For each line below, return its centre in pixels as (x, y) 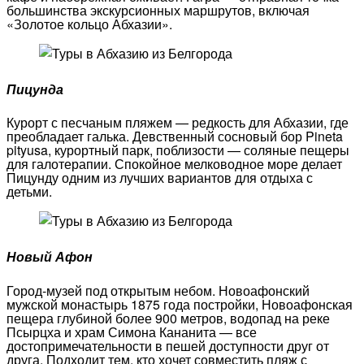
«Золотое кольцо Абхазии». (89, 24)
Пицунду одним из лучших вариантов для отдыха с (160, 178)
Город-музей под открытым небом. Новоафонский (158, 290)
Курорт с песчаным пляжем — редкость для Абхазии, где (178, 123)
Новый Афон (50, 257)
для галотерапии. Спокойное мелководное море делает (174, 164)
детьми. (29, 192)
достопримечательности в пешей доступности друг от (168, 345)
